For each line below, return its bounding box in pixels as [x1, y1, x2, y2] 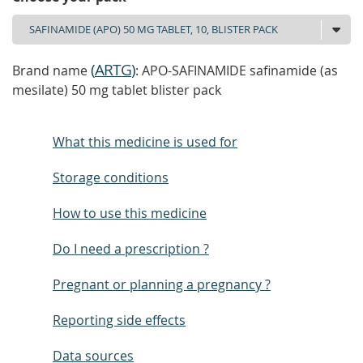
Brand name [12, 62, 91, 79]
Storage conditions [53, 169, 169, 186]
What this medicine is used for [53, 133, 237, 151]
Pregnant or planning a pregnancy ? [53, 275, 271, 293]
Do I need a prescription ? [53, 240, 209, 258]
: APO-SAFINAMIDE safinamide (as [135, 62, 338, 79]
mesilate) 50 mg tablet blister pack [12, 81, 221, 99]
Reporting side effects [53, 311, 186, 329]
